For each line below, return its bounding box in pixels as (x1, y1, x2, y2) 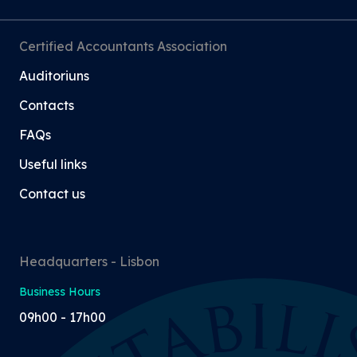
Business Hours (19, 284, 100, 299)
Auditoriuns (19, 67, 89, 84)
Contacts (19, 96, 74, 113)
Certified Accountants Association (19, 37, 227, 54)
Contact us (19, 185, 85, 202)
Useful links (19, 155, 87, 172)
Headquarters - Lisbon (19, 253, 159, 269)
